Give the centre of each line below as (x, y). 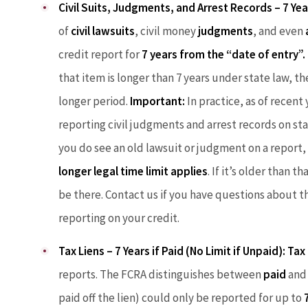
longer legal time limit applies (133, 171)
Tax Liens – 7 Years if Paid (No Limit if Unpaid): (172, 251)
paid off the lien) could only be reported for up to (181, 297)
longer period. (94, 101)
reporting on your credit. (119, 218)
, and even (279, 31)
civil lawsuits (103, 31)
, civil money (166, 31)
